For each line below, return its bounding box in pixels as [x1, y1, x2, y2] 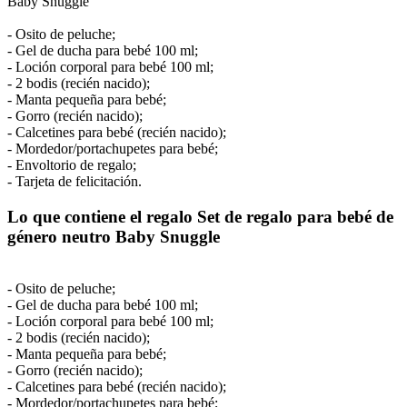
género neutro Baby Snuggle [7, 226, 220, 246]
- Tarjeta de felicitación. [7, 174, 142, 190]
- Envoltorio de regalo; [7, 157, 136, 174]
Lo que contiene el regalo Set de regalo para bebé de [7, 206, 393, 226]
